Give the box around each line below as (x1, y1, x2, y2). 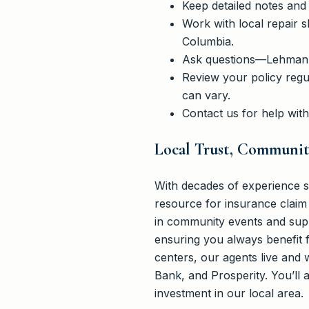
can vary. (182, 88, 230, 103)
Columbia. (182, 34, 234, 49)
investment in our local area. (154, 286, 303, 301)
